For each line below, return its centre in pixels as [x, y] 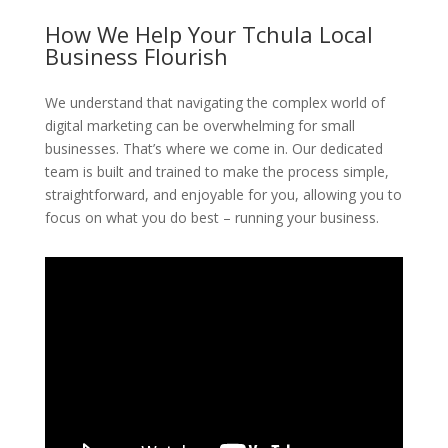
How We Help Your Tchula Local [208, 34]
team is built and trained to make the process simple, [216, 171]
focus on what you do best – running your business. [211, 217]
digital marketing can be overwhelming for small [199, 125]
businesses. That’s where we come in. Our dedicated [213, 148]
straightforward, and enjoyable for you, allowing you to [223, 194]
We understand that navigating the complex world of [214, 102]
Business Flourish [136, 56]
